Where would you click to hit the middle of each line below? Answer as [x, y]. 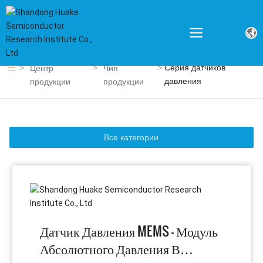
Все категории [131, 137]
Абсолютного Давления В [110, 248]
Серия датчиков [195, 67]
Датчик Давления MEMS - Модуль [129, 230]
